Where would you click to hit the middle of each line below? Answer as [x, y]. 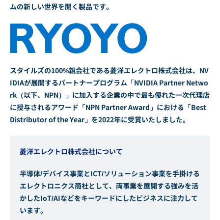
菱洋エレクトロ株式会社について [71, 151]
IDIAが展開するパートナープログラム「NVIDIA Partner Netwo [109, 83]
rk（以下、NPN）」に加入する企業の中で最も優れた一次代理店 [110, 95]
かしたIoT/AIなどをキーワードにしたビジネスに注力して [109, 198]
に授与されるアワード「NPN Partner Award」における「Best [108, 107]
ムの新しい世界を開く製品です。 [61, 7]
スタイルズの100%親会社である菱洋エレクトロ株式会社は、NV [109, 70]
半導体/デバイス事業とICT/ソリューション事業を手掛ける [110, 174]
